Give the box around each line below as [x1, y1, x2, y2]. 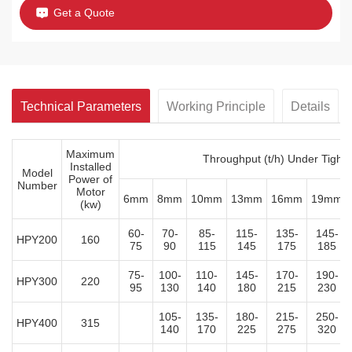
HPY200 [16, 233, 57, 246]
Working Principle [167, 99, 266, 113]
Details [291, 99, 330, 113]
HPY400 [16, 316, 57, 329]
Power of [68, 172, 112, 185]
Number [16, 178, 57, 192]
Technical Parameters [20, 99, 141, 113]
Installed [69, 159, 112, 173]
